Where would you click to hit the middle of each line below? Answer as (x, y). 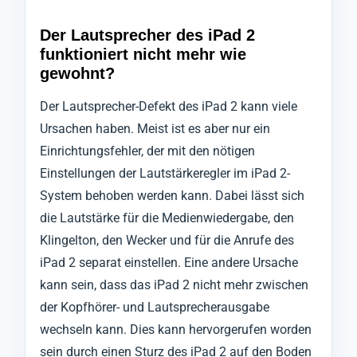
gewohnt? (77, 74)
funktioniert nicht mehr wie (143, 55)
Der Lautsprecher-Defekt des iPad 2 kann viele (169, 107)
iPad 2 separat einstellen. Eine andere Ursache (169, 263)
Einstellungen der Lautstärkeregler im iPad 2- (165, 174)
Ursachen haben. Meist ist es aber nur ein (155, 129)
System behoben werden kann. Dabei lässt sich (172, 196)
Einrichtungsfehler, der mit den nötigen (147, 151)
